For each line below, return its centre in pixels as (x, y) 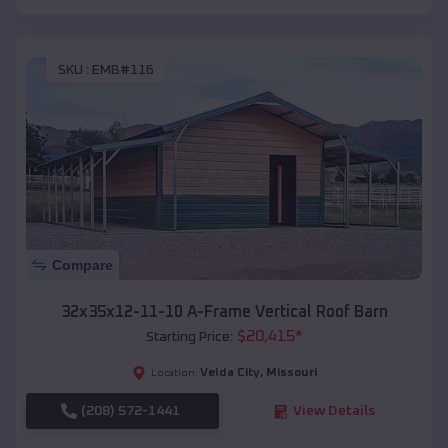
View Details (333, 411)
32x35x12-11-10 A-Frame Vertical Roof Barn (224, 312)
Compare (82, 265)
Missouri (291, 373)
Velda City (229, 373)
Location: (174, 373)
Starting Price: (189, 337)
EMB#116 (123, 70)
